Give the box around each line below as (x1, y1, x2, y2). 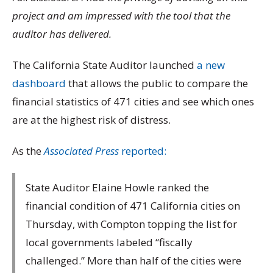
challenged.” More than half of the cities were (26, 253, 241, 268)
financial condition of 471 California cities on (26, 198, 240, 213)
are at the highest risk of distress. (12, 112, 171, 127)
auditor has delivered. (12, 26, 112, 41)
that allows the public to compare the (66, 76, 248, 90)
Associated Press (44, 144, 119, 158)
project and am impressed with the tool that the (12, 8, 230, 23)
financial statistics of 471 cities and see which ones (12, 94, 254, 108)
